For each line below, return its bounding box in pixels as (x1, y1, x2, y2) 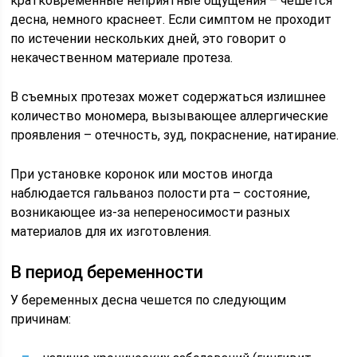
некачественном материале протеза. (10, 50, 233, 65)
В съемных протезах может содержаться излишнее (10, 89, 327, 104)
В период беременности (10, 262, 204, 282)
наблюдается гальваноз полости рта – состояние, (10, 186, 311, 201)
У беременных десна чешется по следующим (10, 292, 287, 308)
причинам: (10, 312, 72, 327)
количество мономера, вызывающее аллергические (10, 108, 329, 124)
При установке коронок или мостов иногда (10, 167, 273, 182)
